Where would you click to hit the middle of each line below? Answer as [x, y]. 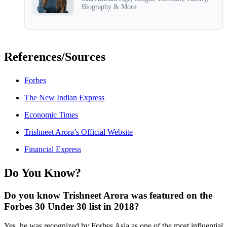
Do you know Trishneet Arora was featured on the [108, 195]
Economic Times [51, 115]
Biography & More [109, 7]
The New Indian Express [64, 97]
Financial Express [53, 149]
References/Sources [55, 57]
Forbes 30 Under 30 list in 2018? [72, 206]
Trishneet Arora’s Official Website [79, 132]
